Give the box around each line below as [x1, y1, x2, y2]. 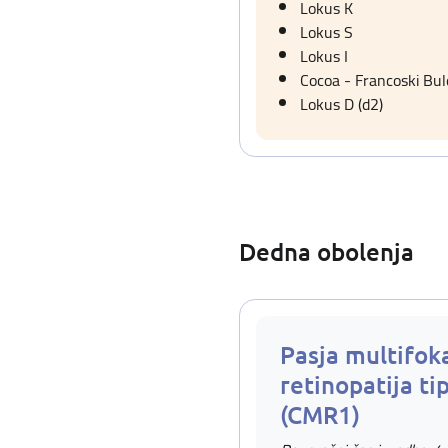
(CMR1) [280, 399, 360, 430]
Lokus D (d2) [300, 89, 383, 119]
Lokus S [300, 17, 353, 47]
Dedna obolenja [239, 236, 414, 267]
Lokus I [300, 41, 348, 71]
